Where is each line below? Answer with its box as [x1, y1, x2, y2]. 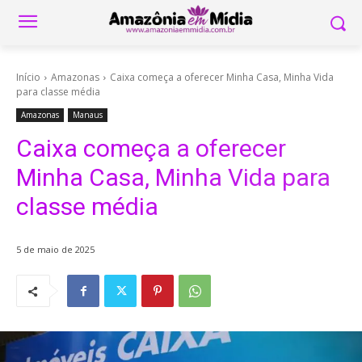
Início [16, 70, 40, 84]
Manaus [73, 109, 103, 120]
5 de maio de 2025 [16, 243, 95, 256]
